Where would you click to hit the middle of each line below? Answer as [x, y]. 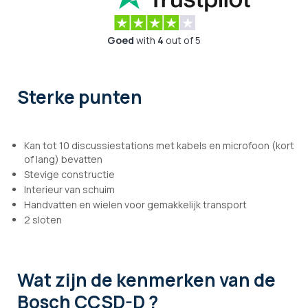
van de [247, 280]
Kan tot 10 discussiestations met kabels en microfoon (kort [159, 146]
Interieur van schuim [69, 190]
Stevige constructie [69, 175]
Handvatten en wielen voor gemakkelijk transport [135, 205]
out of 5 [182, 41]
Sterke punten [80, 97]
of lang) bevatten [63, 159]
